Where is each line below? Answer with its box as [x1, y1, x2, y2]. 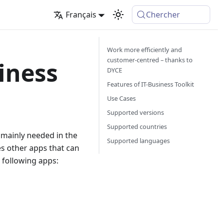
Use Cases [107, 94, 136, 103]
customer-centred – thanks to [107, 55, 193, 64]
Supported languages [107, 136, 170, 145]
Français [65, 9, 96, 20]
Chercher [146, 9, 181, 20]
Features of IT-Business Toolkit [107, 80, 194, 89]
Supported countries [107, 122, 167, 131]
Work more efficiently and [107, 45, 182, 54]
